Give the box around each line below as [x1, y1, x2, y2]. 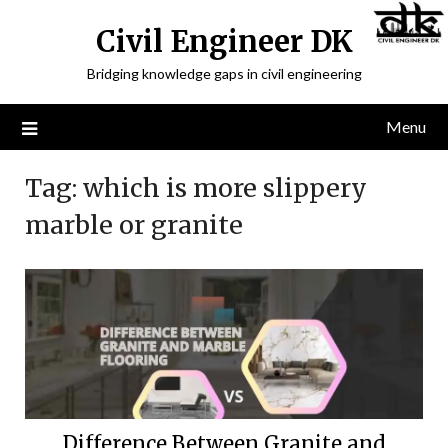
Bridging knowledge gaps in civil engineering [86, 65, 362, 82]
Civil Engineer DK [95, 23, 353, 60]
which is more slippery [83, 172, 367, 204]
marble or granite [25, 209, 243, 241]
